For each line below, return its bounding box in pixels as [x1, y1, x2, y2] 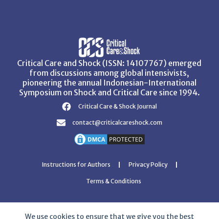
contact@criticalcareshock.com [72, 119, 163, 126]
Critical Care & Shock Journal [78, 103, 157, 110]
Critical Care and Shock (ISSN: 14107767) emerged [17, 58, 202, 68]
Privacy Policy [128, 161, 168, 168]
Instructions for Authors [42, 161, 110, 168]
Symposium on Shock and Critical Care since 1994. [19, 88, 200, 97]
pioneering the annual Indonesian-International [22, 78, 197, 88]
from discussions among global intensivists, [29, 68, 190, 78]
